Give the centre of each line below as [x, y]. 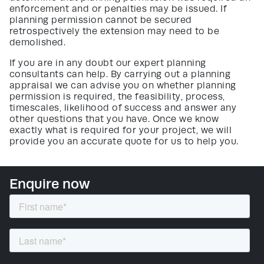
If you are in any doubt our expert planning [108, 63]
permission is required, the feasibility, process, [117, 96]
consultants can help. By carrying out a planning [120, 74]
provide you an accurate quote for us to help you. [124, 141]
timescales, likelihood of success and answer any [123, 108]
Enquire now [50, 183]
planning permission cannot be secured [101, 20]
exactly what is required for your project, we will [121, 130]
